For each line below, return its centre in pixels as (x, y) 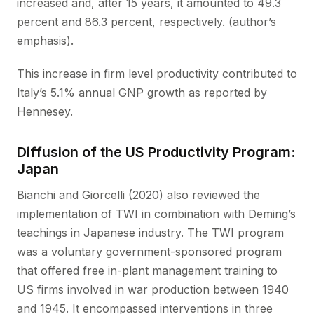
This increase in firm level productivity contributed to (157, 74)
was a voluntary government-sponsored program (149, 252)
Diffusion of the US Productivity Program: (156, 152)
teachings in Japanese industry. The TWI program (150, 233)
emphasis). (45, 41)
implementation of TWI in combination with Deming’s (156, 214)
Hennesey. (45, 111)
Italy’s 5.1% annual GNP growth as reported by (142, 93)
